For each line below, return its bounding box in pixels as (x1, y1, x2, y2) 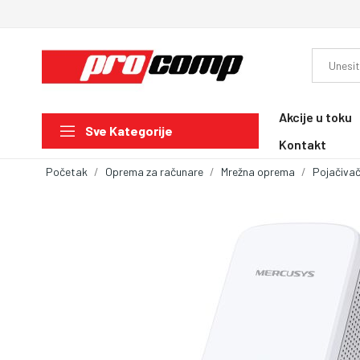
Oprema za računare (105, 164, 203, 178)
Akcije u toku (279, 108, 352, 125)
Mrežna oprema (221, 164, 295, 178)
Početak (46, 164, 88, 178)
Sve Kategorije (85, 123, 173, 139)
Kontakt (279, 136, 326, 152)
